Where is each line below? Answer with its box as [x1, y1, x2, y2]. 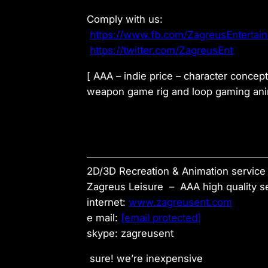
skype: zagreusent [87, 227, 173, 239]
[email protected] [121, 211, 201, 224]
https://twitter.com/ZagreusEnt [90, 44, 233, 56]
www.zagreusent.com [129, 196, 232, 208]
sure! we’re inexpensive [87, 252, 203, 265]
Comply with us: [87, 13, 163, 25]
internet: [87, 196, 129, 208]
